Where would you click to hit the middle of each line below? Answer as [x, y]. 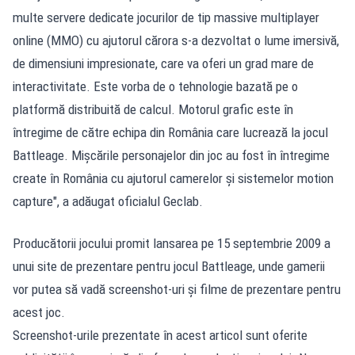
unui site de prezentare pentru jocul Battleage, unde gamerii [169, 267]
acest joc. [39, 313]
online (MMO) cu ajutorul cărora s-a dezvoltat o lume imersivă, [176, 41]
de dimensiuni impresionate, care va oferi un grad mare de [163, 64]
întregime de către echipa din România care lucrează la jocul [170, 133]
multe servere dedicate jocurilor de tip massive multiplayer [166, 18]
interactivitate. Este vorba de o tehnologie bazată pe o [155, 87]
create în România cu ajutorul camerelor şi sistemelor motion [173, 179]
